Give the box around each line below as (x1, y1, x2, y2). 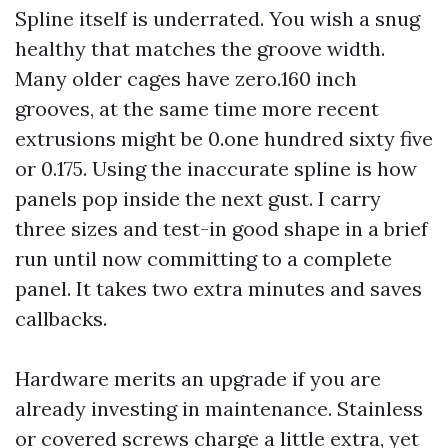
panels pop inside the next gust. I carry (15, 186, 381, 211)
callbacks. (15, 306, 107, 331)
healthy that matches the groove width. (15, 36, 385, 61)
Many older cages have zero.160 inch (15, 66, 357, 91)
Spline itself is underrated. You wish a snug (15, 6, 420, 31)
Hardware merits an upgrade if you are (15, 366, 381, 391)
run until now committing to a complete (15, 246, 392, 271)
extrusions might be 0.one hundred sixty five (15, 126, 433, 151)
